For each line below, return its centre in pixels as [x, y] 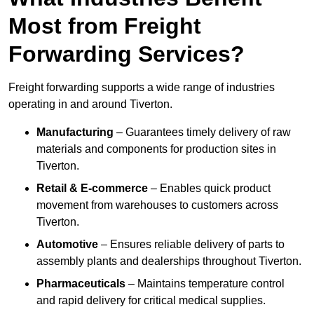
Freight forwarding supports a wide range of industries [142, 88]
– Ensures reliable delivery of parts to [191, 245]
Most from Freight [105, 26]
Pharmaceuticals [81, 284]
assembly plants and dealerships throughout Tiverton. [169, 261]
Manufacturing [75, 132]
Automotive [67, 245]
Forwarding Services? [127, 54]
